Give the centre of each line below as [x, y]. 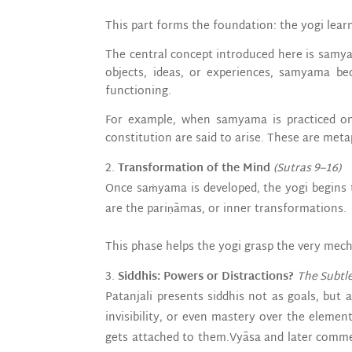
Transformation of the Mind [194, 168]
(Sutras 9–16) [308, 168]
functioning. [139, 91]
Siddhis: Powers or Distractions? [206, 277]
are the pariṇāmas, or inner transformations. [226, 209]
